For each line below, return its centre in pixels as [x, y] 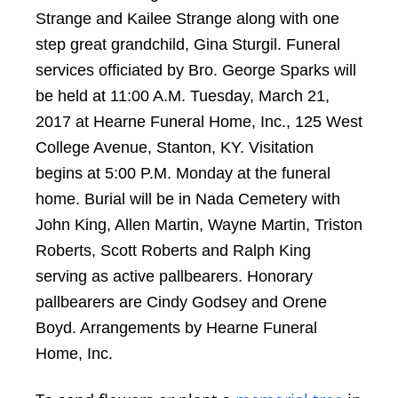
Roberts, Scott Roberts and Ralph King [173, 250]
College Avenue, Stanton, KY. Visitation [175, 147]
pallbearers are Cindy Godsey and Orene [181, 302]
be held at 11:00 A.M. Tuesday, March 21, [183, 96]
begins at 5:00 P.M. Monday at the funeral [183, 173]
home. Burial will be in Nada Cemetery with [188, 199]
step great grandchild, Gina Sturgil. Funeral [188, 44]
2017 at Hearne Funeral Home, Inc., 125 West [199, 121]
